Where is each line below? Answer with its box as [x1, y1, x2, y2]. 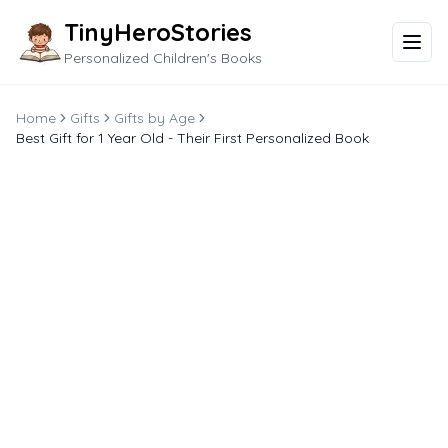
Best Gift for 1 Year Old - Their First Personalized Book [16, 129, 369, 147]
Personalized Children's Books [64, 49, 262, 67]
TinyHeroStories [64, 17, 252, 47]
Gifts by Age [114, 109, 195, 127]
